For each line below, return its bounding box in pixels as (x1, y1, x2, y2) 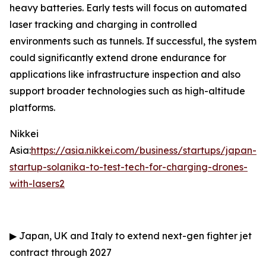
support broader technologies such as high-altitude (9, 85, 245, 97)
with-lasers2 (9, 178, 65, 189)
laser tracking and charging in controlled (9, 18, 197, 30)
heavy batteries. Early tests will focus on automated (9, 2, 247, 14)
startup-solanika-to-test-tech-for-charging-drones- (9, 161, 248, 173)
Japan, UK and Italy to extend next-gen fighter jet (17, 230, 252, 242)
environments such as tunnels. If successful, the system (9, 35, 256, 47)
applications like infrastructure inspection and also (9, 68, 240, 80)
